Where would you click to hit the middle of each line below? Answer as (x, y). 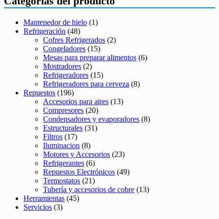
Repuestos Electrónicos (79, 172)
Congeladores (64, 49)
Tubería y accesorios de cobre (89, 190)
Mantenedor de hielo (55, 22)
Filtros (53, 137)
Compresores (63, 110)
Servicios (38, 207)
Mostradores (62, 66)
